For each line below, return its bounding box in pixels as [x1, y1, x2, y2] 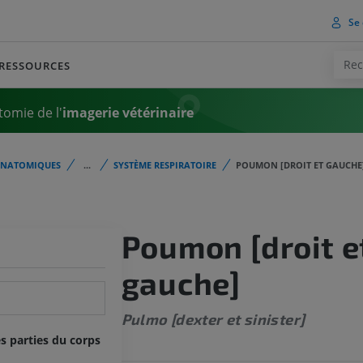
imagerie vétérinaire [62, 103, 194, 122]
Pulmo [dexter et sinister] [121, 310, 305, 329]
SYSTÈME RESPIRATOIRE [113, 159, 216, 171]
